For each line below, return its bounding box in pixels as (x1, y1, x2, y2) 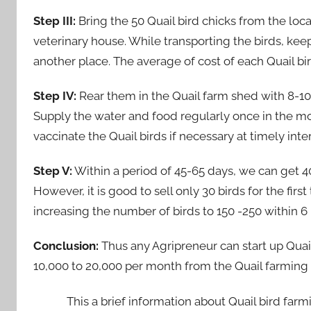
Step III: (33, 13, 76, 28)
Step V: (33, 164, 72, 178)
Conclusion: (33, 239, 99, 253)
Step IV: (33, 88, 76, 103)
